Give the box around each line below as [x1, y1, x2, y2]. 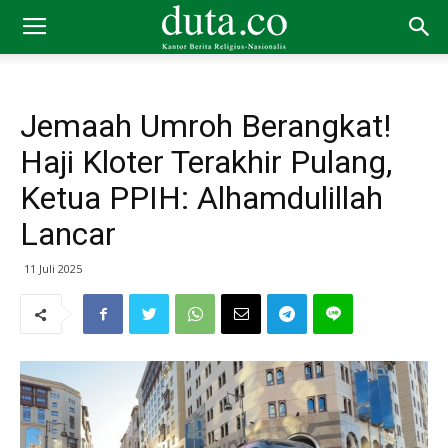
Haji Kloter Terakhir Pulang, [20, 143, 392, 181]
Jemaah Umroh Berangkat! [20, 107, 391, 145]
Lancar [20, 215, 116, 253]
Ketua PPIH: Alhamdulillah [20, 179, 383, 217]
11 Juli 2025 [24, 261, 82, 276]
